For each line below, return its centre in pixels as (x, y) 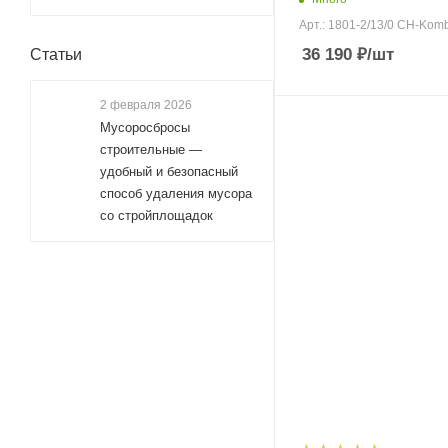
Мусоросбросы (145, 127)
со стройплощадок (156, 215)
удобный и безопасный (169, 171)
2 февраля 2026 (146, 105)
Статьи (56, 54)
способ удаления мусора (176, 193)
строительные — (151, 149)
